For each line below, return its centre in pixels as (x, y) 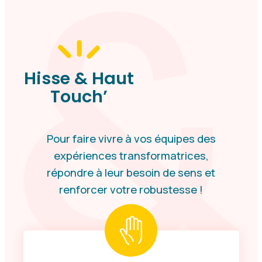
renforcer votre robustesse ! (131, 190)
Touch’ (79, 97)
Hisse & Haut (79, 79)
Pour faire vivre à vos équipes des (131, 139)
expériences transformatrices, (131, 156)
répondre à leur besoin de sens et (131, 173)
